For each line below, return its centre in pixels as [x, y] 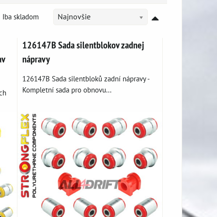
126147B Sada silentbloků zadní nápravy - [86, 78]
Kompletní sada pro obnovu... [67, 90]
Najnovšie [74, 16]
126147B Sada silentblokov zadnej [84, 45]
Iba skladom [21, 16]
